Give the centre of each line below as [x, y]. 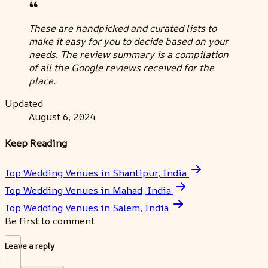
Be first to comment [50, 220]
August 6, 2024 [62, 117]
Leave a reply [30, 246]
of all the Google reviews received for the [121, 68]
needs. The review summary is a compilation [129, 55]
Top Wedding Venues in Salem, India [87, 207]
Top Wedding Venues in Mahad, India [88, 190]
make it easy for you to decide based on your [129, 42]
